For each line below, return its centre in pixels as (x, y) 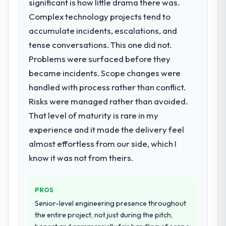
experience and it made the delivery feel (107, 129)
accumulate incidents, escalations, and (103, 30)
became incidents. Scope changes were (105, 73)
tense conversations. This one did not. (100, 44)
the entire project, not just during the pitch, (104, 215)
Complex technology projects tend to (100, 16)
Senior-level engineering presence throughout (111, 203)
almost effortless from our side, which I (103, 143)
